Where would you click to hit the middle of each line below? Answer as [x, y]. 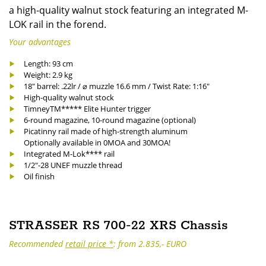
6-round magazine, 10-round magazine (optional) [110, 120]
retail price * [89, 244]
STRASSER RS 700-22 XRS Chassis [118, 225]
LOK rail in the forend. [58, 24]
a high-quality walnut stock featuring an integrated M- [129, 10]
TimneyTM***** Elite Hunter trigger [87, 109]
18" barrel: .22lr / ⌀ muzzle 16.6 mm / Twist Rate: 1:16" [117, 86]
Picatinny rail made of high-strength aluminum [106, 132]
